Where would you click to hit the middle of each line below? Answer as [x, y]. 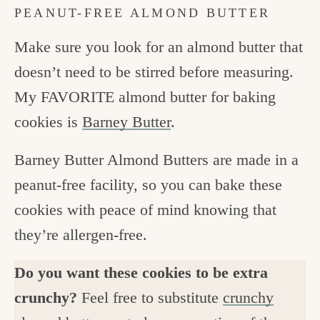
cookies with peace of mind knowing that [145, 209]
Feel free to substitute [150, 297]
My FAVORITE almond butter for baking [145, 96]
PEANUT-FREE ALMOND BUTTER [142, 13]
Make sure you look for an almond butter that [159, 46]
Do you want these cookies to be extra [141, 272]
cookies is [48, 121]
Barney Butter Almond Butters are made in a [156, 159]
